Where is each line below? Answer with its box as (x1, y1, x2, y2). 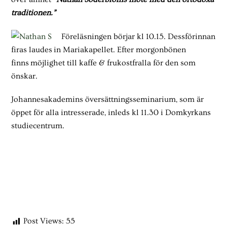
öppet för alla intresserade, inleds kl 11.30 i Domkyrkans (11, 108, 211, 118)
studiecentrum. (11, 121, 65, 131)
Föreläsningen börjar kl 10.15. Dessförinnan (61, 31, 216, 41)
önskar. (11, 71, 38, 81)
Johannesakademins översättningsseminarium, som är (11, 95, 204, 104)
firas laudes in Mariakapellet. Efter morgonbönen (11, 45, 186, 54)
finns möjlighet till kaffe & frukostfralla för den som (11, 58, 196, 67)
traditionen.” (11, 8, 56, 17)
